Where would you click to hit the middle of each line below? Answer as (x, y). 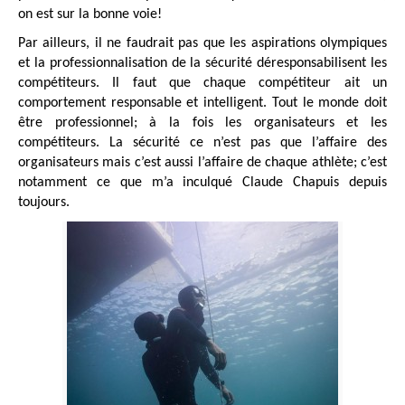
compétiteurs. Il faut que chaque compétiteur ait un (202, 83)
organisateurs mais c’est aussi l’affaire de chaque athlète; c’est (202, 162)
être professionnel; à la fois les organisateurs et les (202, 122)
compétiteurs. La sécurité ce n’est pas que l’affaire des (202, 142)
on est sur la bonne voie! (90, 14)
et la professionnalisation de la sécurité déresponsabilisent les (202, 63)
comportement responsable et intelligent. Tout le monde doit (202, 103)
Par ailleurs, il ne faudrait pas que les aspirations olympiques (202, 43)
